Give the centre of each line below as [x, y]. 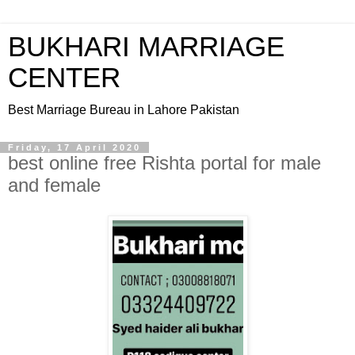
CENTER [64, 78]
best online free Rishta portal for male [164, 163]
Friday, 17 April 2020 [74, 147]
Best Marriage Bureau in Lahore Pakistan [124, 110]
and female [54, 185]
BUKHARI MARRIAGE [146, 47]
